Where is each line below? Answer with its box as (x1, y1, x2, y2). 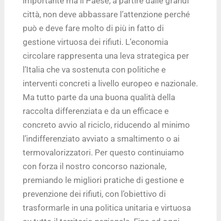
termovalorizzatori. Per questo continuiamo (23, 147, 184, 157)
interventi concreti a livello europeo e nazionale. (23, 78, 198, 88)
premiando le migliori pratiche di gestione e (23, 175, 184, 185)
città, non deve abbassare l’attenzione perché (23, 9, 190, 19)
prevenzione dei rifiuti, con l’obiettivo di (23, 188, 166, 199)
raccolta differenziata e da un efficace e (23, 106, 169, 116)
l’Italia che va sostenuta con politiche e (23, 64, 166, 74)
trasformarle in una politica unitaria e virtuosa (23, 202, 191, 213)
